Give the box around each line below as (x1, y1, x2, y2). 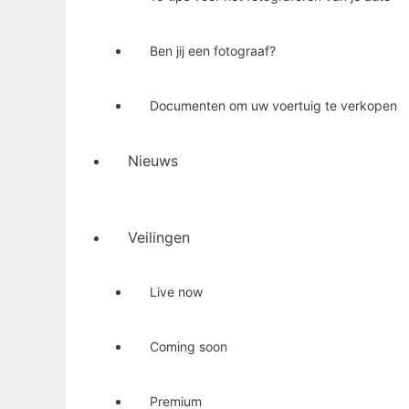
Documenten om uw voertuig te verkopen (150, 97, 397, 113)
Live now (150, 283, 203, 299)
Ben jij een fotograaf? (150, 42, 276, 58)
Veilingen (128, 227, 190, 246)
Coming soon (150, 338, 227, 354)
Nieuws (128, 151, 178, 170)
